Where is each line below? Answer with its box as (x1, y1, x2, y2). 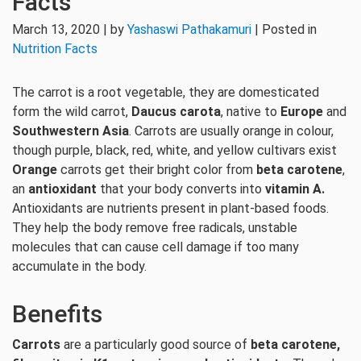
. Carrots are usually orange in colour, (129, 123, 334, 139)
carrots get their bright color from (60, 162, 253, 177)
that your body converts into (100, 181, 262, 197)
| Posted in (251, 22, 317, 37)
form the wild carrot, (12, 104, 131, 119)
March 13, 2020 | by (12, 22, 127, 37)
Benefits (12, 300, 102, 328)
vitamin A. (262, 181, 325, 197)
